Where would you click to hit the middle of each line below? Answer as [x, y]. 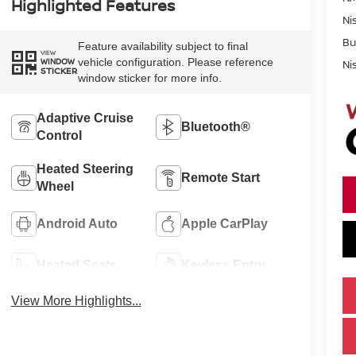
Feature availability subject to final [163, 46]
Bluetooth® [216, 126]
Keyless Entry [224, 265]
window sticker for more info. [149, 77]
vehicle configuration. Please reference [175, 62]
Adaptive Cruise [85, 118]
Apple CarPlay [225, 223]
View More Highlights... [76, 300]
